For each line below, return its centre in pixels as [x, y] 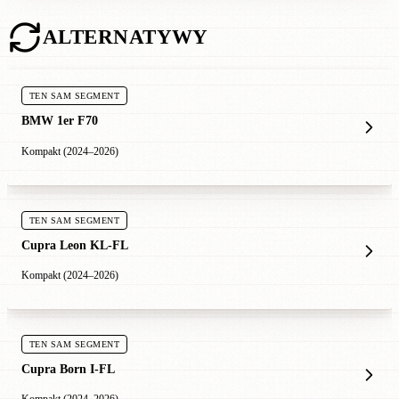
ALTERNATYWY [126, 37]
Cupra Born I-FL [68, 368]
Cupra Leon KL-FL [75, 244]
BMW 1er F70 [60, 121]
